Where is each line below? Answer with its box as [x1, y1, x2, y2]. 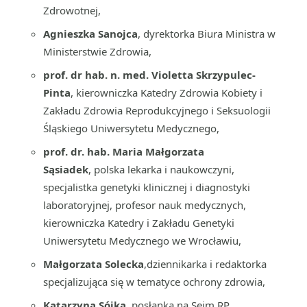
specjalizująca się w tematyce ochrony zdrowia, [43, 275, 265, 288]
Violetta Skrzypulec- [151, 68, 256, 82]
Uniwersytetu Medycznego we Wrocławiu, [43, 234, 241, 247]
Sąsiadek [43, 162, 88, 176]
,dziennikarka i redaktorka [144, 257, 267, 271]
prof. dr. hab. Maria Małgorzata [43, 145, 204, 158]
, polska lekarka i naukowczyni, [88, 162, 234, 176]
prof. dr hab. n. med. [43, 68, 151, 82]
